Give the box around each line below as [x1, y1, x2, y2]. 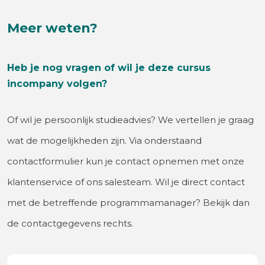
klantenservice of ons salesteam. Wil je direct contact [7, 176, 245, 188]
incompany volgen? [7, 77, 107, 89]
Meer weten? [7, 20, 98, 36]
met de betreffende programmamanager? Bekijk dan [7, 196, 250, 208]
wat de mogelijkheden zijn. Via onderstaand [7, 134, 202, 146]
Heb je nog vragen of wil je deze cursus [7, 62, 211, 73]
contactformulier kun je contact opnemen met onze [7, 155, 244, 167]
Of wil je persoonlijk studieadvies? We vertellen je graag [7, 114, 254, 125]
